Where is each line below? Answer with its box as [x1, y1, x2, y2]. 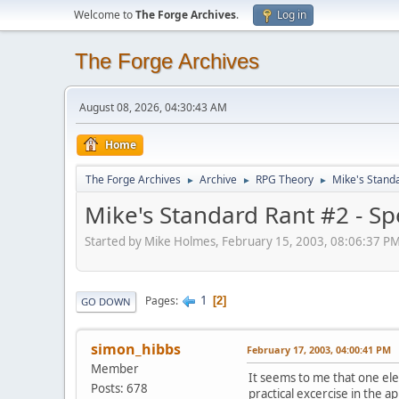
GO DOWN [81, 294, 131, 308]
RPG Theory [256, 172, 313, 187]
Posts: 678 [91, 379, 148, 396]
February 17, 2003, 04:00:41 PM [247, 342, 391, 356]
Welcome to [74, 7, 135, 22]
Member [91, 360, 139, 377]
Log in [277, 7, 306, 22]
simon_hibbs [91, 338, 181, 359]
